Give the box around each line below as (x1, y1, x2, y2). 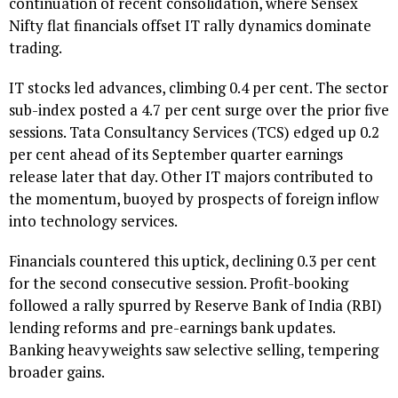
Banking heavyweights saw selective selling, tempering (9, 339, 378, 361)
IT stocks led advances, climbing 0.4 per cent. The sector (9, 77, 388, 99)
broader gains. (9, 362, 105, 383)
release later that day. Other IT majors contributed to (9, 166, 373, 187)
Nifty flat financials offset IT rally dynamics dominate (9, 15, 371, 36)
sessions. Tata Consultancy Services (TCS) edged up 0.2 (9, 122, 379, 143)
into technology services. (9, 211, 178, 232)
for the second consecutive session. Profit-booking (9, 273, 348, 294)
